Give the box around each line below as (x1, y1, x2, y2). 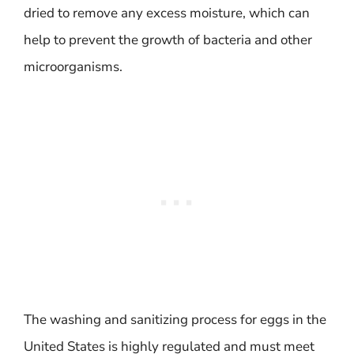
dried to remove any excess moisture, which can (24, 4, 310, 22)
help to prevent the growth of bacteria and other (24, 31, 312, 49)
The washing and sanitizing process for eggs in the (24, 310, 326, 329)
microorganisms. (24, 58, 122, 76)
